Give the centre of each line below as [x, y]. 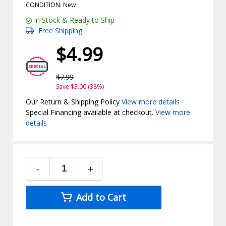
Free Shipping [60, 30]
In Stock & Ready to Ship [73, 20]
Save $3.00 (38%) [80, 86]
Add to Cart [100, 197]
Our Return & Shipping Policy [74, 101]
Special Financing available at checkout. [91, 112]
